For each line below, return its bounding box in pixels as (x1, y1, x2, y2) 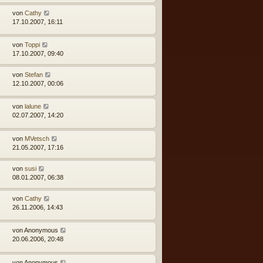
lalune (25, 103, 41, 110)
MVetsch (25, 134, 49, 142)
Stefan (25, 70, 43, 78)
